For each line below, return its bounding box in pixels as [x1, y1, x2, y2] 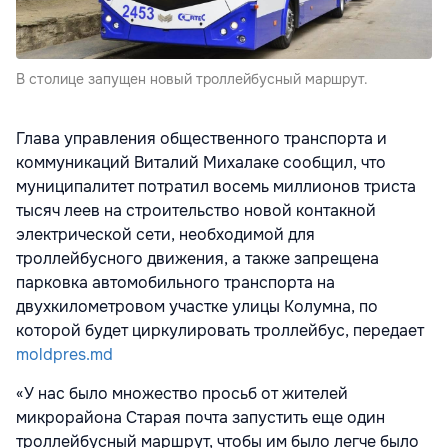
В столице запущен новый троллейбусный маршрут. [16, 69, 368, 88]
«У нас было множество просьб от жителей [16, 382, 348, 404]
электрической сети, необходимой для [16, 223, 315, 245]
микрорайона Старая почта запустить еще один [16, 406, 385, 428]
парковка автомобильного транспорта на [16, 271, 335, 293]
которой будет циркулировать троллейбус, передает [16, 319, 424, 341]
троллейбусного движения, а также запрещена [16, 247, 379, 269]
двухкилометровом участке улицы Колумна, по [16, 295, 378, 317]
